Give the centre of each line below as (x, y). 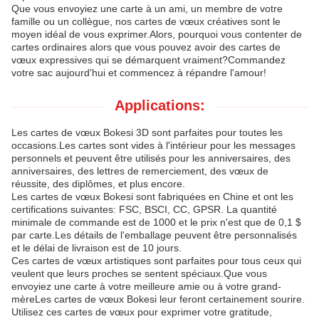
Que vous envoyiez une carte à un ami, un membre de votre (147, 9)
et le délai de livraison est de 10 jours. (96, 248)
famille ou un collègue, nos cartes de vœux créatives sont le (146, 21)
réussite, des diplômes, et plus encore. (98, 184)
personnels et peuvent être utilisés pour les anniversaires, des (151, 158)
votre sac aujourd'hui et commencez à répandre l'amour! (139, 73)
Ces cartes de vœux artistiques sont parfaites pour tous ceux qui (156, 261)
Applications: (159, 105)
